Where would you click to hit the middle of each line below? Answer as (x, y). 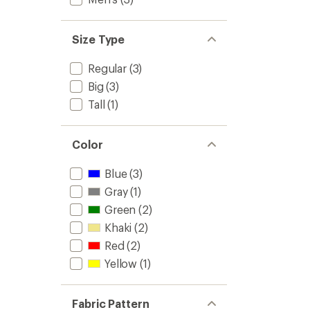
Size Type (99, 39)
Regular (107, 68)
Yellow (121, 263)
